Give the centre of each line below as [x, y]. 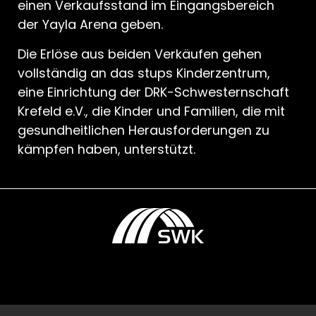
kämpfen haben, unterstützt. [107, 150]
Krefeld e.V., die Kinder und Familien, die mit [151, 111]
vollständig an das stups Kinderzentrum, [144, 73]
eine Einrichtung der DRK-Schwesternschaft [153, 92]
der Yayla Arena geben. [90, 25]
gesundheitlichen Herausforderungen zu [144, 130]
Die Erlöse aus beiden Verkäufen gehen [140, 54]
